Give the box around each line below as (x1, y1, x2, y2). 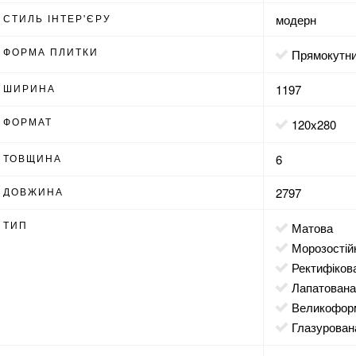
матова (302, 219, 334, 236)
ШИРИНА (3, 81, 56, 95)
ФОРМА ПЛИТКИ (3, 44, 99, 58)
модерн (276, 11, 317, 28)
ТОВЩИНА (3, 151, 63, 164)
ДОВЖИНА (3, 184, 64, 198)
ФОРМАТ (3, 114, 53, 128)
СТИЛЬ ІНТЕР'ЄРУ (3, 11, 112, 25)
